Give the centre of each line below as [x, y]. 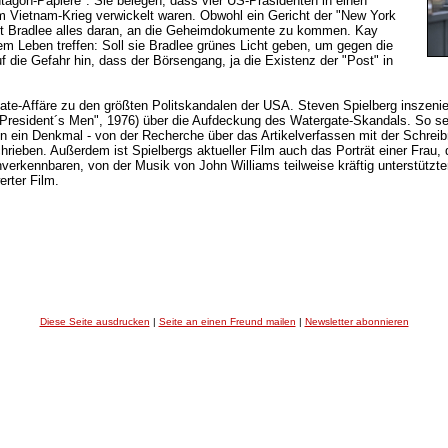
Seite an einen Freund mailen [227, 321]
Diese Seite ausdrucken [94, 321]
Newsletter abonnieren [356, 321]
